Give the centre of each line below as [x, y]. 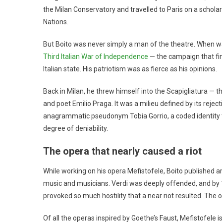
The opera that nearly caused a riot [122, 151]
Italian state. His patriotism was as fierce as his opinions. [130, 69]
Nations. [56, 22]
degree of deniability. [76, 128]
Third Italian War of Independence [96, 56]
